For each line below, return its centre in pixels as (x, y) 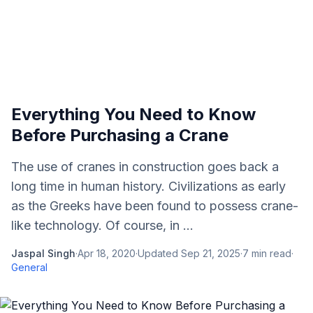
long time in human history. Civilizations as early (148, 186)
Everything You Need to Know (133, 114)
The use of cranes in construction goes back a (145, 167)
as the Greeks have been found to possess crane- (155, 206)
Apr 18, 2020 (107, 253)
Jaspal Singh (43, 253)
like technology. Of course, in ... (102, 225)
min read (270, 253)
